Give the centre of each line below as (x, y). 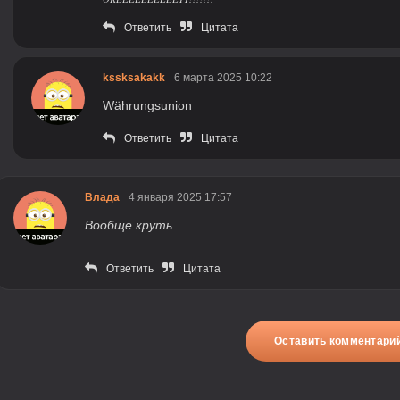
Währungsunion (147, 105)
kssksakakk (134, 77)
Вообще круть (129, 225)
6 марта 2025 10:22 (223, 77)
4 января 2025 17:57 (180, 197)
